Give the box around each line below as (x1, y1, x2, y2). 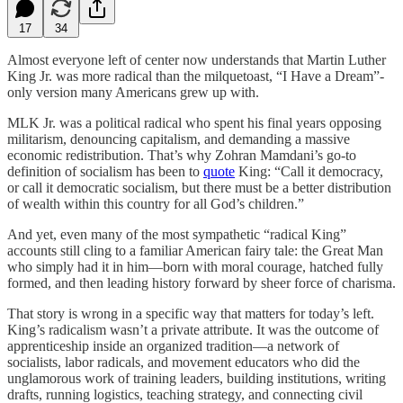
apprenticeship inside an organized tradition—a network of (7, 337, 339, 354)
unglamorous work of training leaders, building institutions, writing (7, 370, 386, 386)
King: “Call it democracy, (235, 163, 383, 179)
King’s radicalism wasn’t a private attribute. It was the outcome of (7, 321, 379, 337)
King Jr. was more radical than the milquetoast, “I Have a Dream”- (7, 67, 384, 84)
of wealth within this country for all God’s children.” (7, 195, 304, 211)
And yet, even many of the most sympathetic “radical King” (7, 226, 346, 242)
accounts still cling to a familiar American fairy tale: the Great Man (7, 242, 383, 258)
